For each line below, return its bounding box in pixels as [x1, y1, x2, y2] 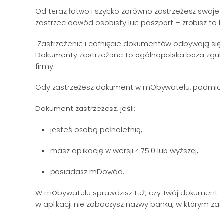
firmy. [35, 61, 56, 71]
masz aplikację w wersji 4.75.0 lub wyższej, [50, 145, 200, 156]
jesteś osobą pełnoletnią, [50, 124, 146, 135]
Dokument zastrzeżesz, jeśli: [35, 103, 137, 113]
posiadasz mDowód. [50, 166, 126, 177]
